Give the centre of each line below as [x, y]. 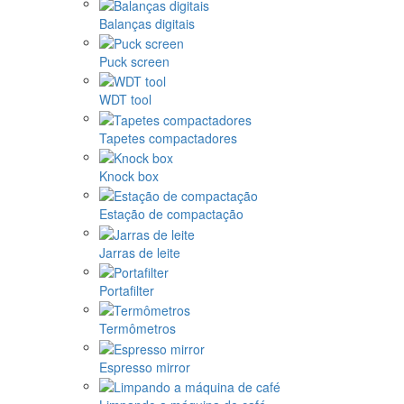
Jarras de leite [140, 252]
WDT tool [125, 100]
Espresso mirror [145, 367]
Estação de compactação [171, 214]
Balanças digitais [147, 23]
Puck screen [134, 62]
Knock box [129, 176]
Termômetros [138, 329]
